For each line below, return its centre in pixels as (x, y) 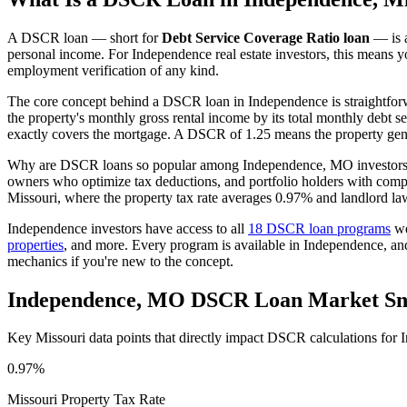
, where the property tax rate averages (166, 197)
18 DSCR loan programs (319, 228)
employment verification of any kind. (113, 70)
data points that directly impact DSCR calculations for (243, 338)
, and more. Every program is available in (184, 244)
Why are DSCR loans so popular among (125, 164)
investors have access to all (168, 228)
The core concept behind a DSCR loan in (128, 101)
